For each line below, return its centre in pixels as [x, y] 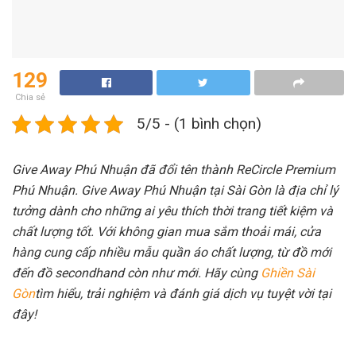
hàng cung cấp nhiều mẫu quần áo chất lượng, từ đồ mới [172, 252]
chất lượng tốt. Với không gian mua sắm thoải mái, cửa [166, 231]
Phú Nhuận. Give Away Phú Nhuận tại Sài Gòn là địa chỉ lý [175, 190]
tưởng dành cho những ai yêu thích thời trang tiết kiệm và [172, 211]
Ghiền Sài [288, 273]
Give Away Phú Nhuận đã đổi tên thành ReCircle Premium [174, 169]
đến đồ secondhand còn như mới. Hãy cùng [136, 273]
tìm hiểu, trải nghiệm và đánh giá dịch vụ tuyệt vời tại [183, 293]
